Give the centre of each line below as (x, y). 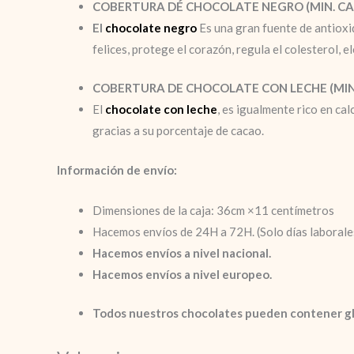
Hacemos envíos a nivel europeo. (182, 274)
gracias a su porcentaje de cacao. (178, 130)
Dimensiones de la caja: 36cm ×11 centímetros (213, 210)
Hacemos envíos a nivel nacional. (182, 252)
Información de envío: (117, 169)
